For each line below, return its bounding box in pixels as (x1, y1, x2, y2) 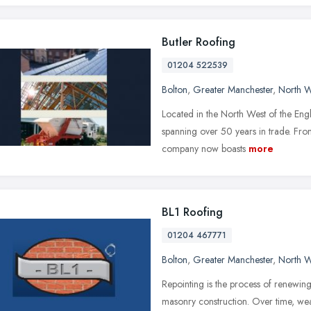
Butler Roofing (162, 33, 235, 50)
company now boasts (162, 141, 246, 155)
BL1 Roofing (162, 203, 223, 220)
